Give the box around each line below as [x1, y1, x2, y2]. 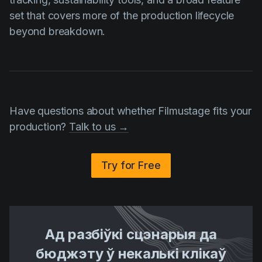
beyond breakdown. [9, 25, 106, 37]
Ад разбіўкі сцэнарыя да [44, 226, 218, 243]
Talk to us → [69, 120, 129, 133]
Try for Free [101, 159, 161, 171]
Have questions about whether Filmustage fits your [9, 105, 252, 117]
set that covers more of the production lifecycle [9, 9, 235, 22]
